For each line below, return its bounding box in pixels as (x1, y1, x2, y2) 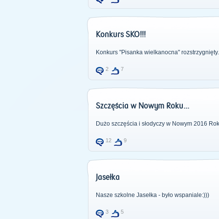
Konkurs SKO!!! (95, 30, 146, 39)
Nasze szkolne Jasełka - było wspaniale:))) (95, 192, 209, 198)
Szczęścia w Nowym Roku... (95, 102, 189, 110)
